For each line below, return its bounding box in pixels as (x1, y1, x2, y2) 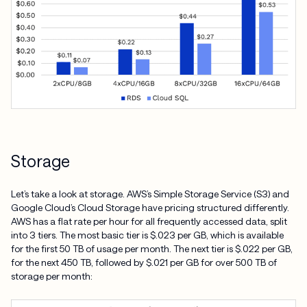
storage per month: (10, 270, 93, 282)
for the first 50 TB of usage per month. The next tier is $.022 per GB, (10, 243, 293, 255)
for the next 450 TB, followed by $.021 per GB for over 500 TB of (10, 256, 277, 269)
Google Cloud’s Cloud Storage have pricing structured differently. (10, 201, 289, 214)
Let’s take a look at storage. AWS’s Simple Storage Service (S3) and (10, 188, 289, 200)
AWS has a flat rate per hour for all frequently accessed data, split (10, 215, 287, 228)
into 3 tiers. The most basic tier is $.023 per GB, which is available (10, 229, 284, 241)
